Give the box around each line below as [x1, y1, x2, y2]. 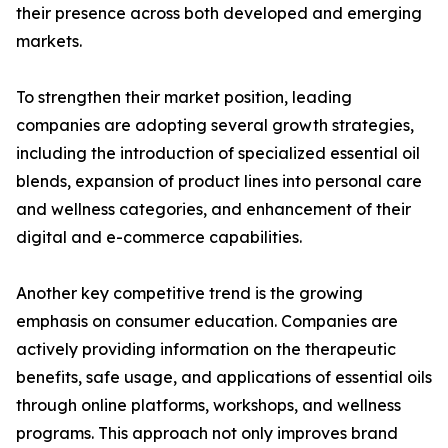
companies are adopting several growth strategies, [16, 115, 414, 136]
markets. [16, 31, 82, 52]
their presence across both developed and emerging [16, 3, 422, 24]
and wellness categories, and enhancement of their [16, 199, 411, 220]
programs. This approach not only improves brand [16, 423, 398, 444]
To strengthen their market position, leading [16, 87, 352, 108]
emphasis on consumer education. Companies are [16, 311, 398, 332]
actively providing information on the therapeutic [16, 339, 396, 360]
